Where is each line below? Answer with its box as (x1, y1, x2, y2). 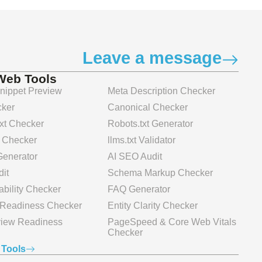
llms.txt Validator (108, 135, 175, 146)
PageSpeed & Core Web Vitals (108, 217, 236, 227)
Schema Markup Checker (108, 168, 213, 178)
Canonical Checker (108, 102, 188, 113)
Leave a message (82, 49, 222, 68)
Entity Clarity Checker (108, 201, 198, 211)
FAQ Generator (108, 184, 170, 195)
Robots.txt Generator (108, 119, 193, 129)
